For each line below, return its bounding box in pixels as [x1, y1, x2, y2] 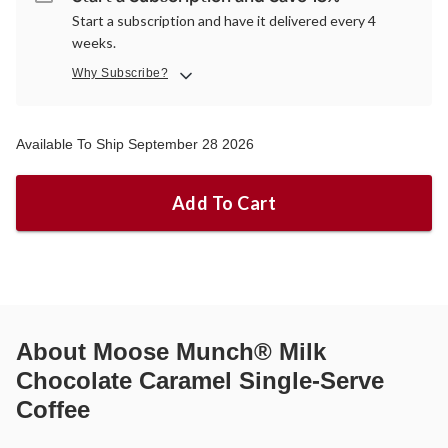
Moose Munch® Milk [93, 338, 326, 366]
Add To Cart [171, 192, 277, 215]
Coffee [16, 396, 90, 424]
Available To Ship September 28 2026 [16, 136, 254, 153]
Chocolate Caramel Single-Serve [16, 367, 384, 395]
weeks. [72, 34, 116, 52]
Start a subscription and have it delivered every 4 [72, 12, 376, 30]
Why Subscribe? [72, 66, 168, 81]
